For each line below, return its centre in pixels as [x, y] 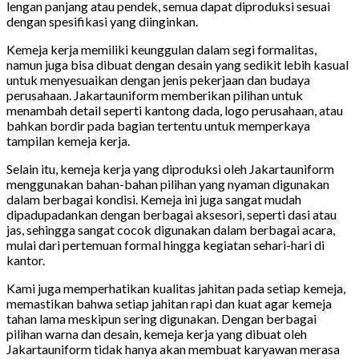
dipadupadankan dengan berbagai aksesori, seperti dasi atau [171, 215]
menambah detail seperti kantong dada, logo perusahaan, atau [175, 111]
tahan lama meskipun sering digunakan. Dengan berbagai [161, 319]
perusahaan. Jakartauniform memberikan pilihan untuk [155, 95]
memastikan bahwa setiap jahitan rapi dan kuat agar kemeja [169, 304]
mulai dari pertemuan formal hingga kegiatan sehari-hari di [165, 245]
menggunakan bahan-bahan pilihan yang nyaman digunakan [168, 184]
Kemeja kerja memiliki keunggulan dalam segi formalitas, [161, 50]
